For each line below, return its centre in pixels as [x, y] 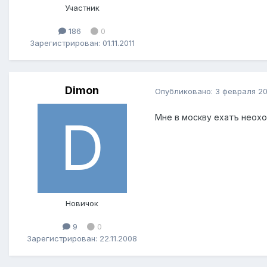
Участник [82, 8]
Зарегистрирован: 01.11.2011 [82, 43]
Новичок [82, 204]
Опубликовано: [185, 91]
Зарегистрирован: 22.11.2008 [82, 238]
